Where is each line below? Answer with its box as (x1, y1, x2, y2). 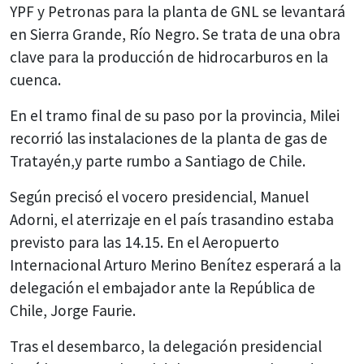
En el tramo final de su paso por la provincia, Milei (10, 106, 340, 126)
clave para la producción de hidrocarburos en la (10, 47, 328, 67)
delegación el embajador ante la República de (10, 278, 315, 298)
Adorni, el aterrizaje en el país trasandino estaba (10, 210, 334, 230)
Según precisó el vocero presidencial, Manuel (10, 187, 309, 207)
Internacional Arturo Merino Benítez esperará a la (10, 255, 341, 275)
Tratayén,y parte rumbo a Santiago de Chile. (10, 151, 305, 171)
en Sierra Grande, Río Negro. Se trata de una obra (10, 24, 340, 45)
